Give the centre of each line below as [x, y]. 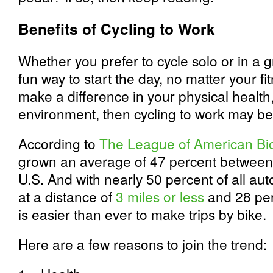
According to [59, 143]
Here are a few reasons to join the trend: [143, 244]
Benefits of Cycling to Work [117, 29]
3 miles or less [160, 196]
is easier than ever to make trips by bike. [142, 214]
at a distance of [67, 196]
